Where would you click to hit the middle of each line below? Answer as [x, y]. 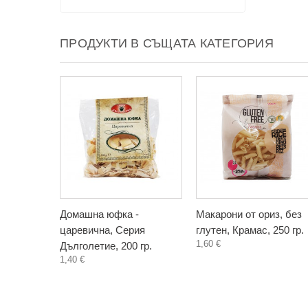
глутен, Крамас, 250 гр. [250, 230]
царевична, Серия [102, 230]
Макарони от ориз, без [249, 214]
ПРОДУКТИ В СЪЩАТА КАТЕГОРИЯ [167, 43]
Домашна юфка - [99, 214]
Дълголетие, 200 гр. [106, 246]
